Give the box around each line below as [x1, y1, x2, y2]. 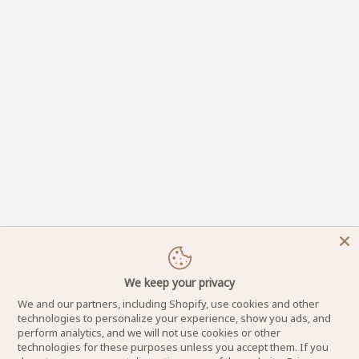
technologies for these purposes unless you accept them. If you [18, 340, 329, 354]
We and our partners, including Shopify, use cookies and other [18, 296, 320, 311]
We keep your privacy [124, 275, 235, 290]
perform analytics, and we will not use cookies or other [18, 325, 281, 340]
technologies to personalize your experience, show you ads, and [18, 311, 332, 325]
